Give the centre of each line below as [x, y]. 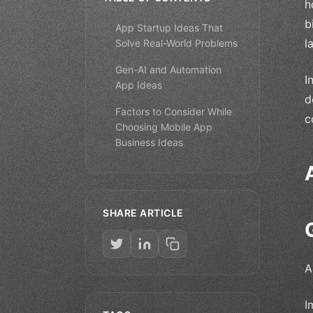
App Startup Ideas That [169, 27]
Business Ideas [149, 142]
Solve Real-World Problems [176, 43]
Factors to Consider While [174, 111]
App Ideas [139, 85]
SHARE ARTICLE [143, 212]
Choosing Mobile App [164, 126]
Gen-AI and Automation [168, 69]
